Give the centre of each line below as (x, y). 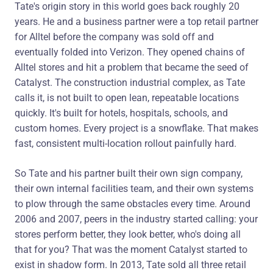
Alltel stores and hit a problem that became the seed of (132, 67)
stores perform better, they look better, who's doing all (128, 234)
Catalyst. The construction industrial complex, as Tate (130, 83)
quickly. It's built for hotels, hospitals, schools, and (121, 113)
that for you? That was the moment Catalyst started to (131, 250)
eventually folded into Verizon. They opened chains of (130, 52)
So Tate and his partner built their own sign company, (129, 173)
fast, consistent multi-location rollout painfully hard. (126, 144)
